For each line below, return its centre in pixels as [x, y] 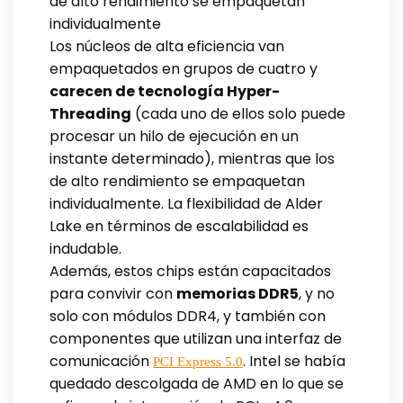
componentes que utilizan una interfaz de [196, 338]
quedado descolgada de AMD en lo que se [197, 383]
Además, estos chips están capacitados [190, 271]
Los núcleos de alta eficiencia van [167, 46]
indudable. [85, 248]
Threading [90, 113]
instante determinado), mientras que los [192, 158]
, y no [317, 293]
